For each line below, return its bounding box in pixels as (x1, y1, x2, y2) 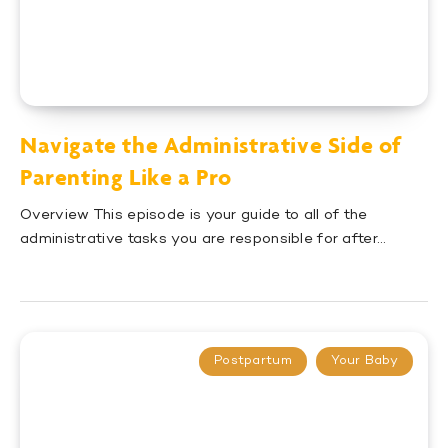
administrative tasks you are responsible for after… (20, 231, 387, 248)
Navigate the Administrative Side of (20, 131, 403, 159)
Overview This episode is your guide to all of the (20, 207, 368, 224)
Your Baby (331, 354, 398, 369)
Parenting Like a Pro (20, 163, 233, 191)
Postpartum (213, 354, 292, 369)
